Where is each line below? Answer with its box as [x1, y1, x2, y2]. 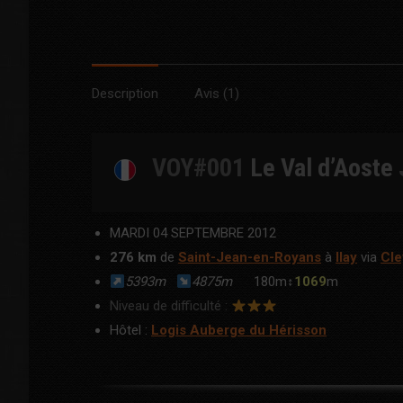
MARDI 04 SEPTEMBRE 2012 [110, 225, 276, 241]
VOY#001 [152, 153, 245, 183]
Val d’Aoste [281, 153, 393, 183]
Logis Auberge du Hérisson [151, 322, 327, 338]
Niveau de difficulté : [110, 298, 228, 314]
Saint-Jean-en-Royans [178, 249, 321, 265]
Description [92, 85, 158, 102]
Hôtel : [110, 322, 151, 338]
